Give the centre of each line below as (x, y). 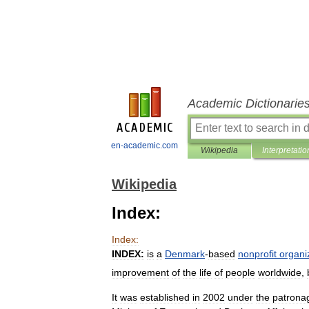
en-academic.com (144, 146)
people (240, 272)
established (165, 297)
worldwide (280, 272)
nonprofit (257, 254)
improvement (140, 272)
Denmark (185, 254)
